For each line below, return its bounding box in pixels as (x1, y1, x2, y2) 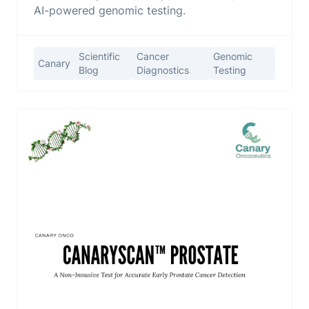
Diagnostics (137, 64, 190, 77)
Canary (38, 57, 70, 70)
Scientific (79, 50, 120, 63)
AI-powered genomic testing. (34, 3, 186, 18)
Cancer (137, 50, 170, 63)
